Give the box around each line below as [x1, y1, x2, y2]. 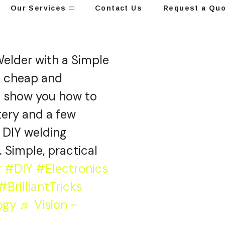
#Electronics [36, 160, 108, 176]
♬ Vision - [19, 196, 77, 212]
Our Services [10, 4, 66, 13]
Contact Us [95, 4, 143, 13]
